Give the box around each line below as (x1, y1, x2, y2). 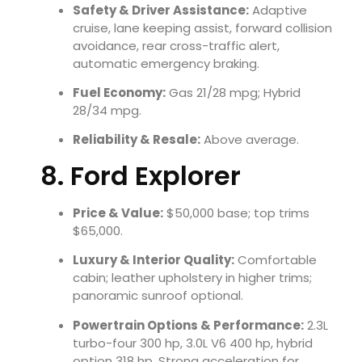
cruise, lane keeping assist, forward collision (73, 19, 332, 36)
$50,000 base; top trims (163, 204, 309, 221)
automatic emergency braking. (73, 54, 259, 72)
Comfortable (234, 251, 317, 269)
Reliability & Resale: (73, 131, 200, 149)
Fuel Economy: (73, 83, 166, 101)
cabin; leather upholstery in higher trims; (73, 269, 312, 287)
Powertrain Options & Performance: (73, 316, 304, 334)
